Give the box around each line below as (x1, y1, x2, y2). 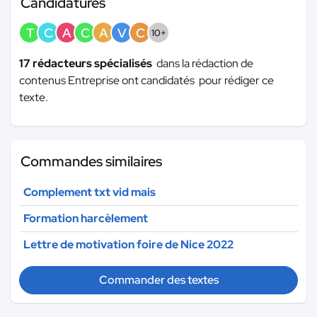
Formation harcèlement (23, 210, 148, 226)
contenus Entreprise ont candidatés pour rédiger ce (19, 72, 274, 88)
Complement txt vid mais (23, 184, 156, 200)
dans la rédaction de (156, 55, 253, 71)
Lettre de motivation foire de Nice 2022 (23, 236, 234, 252)
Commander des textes (98, 272, 219, 287)
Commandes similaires (21, 151, 162, 171)
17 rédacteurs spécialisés (19, 55, 156, 71)
